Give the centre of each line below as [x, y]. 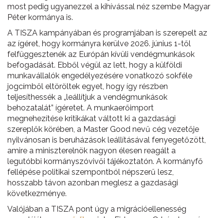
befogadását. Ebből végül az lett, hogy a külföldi [95, 65]
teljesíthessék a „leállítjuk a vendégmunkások [87, 97]
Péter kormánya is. [40, 17]
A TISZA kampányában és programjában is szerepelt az [107, 33]
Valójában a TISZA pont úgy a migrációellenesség [97, 209]
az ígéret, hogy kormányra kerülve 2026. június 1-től [99, 44]
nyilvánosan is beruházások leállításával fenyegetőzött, [107, 140]
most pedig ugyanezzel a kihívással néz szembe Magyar [109, 7]
